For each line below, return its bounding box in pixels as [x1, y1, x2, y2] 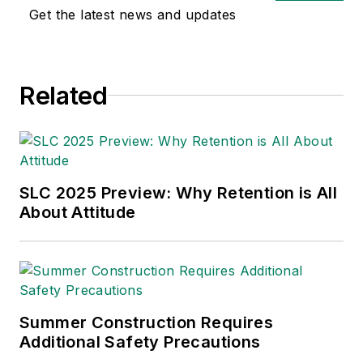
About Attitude [19, 202, 136, 222]
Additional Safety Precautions [19, 331, 261, 352]
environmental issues [156, 22, 301, 40]
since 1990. [156, 45, 237, 62]
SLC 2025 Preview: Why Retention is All [19, 182, 338, 203]
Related [19, 80, 108, 110]
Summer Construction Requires [19, 312, 274, 332]
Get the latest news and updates [29, 6, 237, 23]
